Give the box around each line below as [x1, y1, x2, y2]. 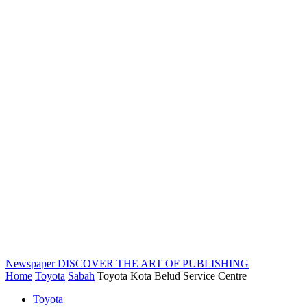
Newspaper [5, 258, 55, 269]
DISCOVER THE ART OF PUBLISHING [58, 258, 249, 269]
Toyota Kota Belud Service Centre [97, 270, 247, 282]
